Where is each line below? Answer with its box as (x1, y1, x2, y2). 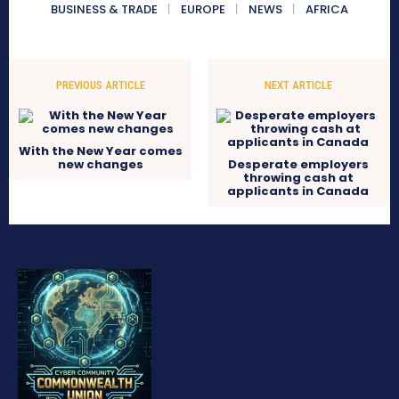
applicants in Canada (227, 183, 370, 200)
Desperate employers (227, 156, 369, 174)
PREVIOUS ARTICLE (56, 78, 146, 93)
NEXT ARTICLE (264, 78, 332, 93)
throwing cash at (242, 169, 354, 187)
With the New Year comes (19, 142, 183, 160)
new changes (58, 156, 144, 174)
